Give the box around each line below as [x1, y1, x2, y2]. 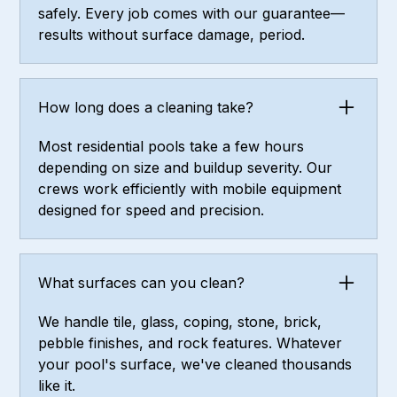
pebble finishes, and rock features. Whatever [38, 334, 343, 353]
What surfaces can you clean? [38, 274, 245, 292]
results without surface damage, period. [38, 26, 306, 44]
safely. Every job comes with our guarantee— [38, 4, 346, 23]
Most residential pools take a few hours [38, 137, 305, 156]
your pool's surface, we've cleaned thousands [38, 355, 353, 374]
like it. [38, 377, 76, 395]
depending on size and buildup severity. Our [38, 159, 333, 177]
